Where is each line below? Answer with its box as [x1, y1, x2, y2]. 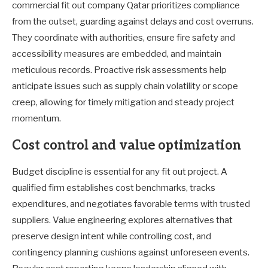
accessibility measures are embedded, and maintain [12, 48, 221, 59]
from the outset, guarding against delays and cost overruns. [12, 16, 254, 27]
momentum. [12, 112, 61, 124]
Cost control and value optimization [12, 137, 241, 153]
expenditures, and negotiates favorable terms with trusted [12, 198, 250, 209]
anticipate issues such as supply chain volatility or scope [12, 80, 238, 92]
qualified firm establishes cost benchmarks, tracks [12, 182, 215, 193]
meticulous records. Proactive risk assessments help [12, 64, 227, 75]
